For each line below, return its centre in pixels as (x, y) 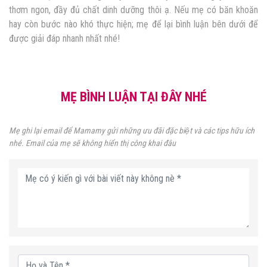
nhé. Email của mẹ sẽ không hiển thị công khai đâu (92, 143)
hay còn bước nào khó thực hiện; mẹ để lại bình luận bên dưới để (133, 24)
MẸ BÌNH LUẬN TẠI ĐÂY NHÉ (133, 97)
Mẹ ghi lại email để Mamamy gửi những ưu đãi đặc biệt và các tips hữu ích (132, 130)
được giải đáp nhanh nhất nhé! (64, 38)
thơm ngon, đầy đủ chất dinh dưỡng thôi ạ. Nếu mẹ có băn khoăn (133, 10)
